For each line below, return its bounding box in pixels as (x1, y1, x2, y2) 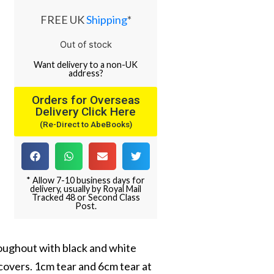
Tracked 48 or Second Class (31, 191, 140, 202)
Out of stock (59, 39, 112, 51)
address (68, 68, 100, 79)
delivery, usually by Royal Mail (30, 183, 142, 194)
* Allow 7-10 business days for (26, 174, 146, 185)
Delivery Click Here (35, 104, 136, 119)
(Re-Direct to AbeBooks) (39, 119, 132, 129)
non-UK (106, 59, 138, 70)
